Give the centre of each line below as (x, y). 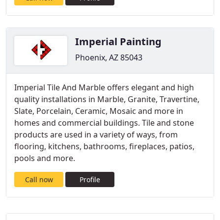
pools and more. (45, 158)
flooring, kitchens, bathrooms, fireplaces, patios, (104, 146)
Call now (39, 179)
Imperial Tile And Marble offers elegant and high (104, 87)
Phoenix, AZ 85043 (109, 57)
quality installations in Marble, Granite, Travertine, (107, 99)
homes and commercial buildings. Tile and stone (104, 123)
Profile (90, 179)
